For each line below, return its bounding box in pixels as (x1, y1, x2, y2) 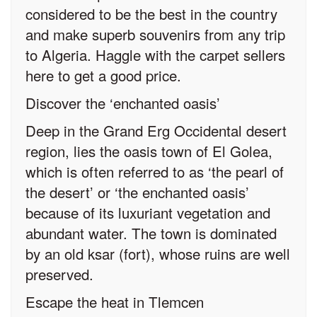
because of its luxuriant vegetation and (25, 202, 270, 224)
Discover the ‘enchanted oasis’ (25, 92, 220, 114)
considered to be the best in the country (25, 3, 277, 25)
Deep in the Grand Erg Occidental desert (25, 120, 287, 142)
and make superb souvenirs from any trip (25, 23, 285, 45)
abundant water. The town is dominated (25, 222, 277, 244)
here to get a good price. (25, 64, 181, 86)
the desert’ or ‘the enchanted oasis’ (25, 181, 249, 203)
